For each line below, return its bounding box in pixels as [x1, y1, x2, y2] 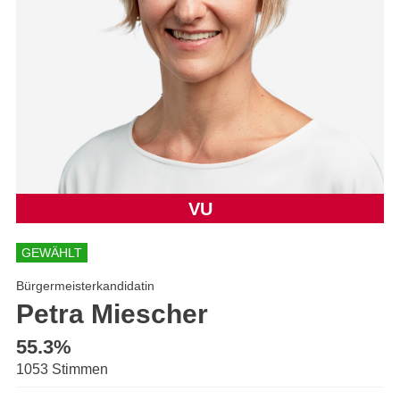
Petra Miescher [16, 298, 208, 329]
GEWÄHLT [21, 245, 82, 260]
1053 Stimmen [16, 361, 108, 377]
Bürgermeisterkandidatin [16, 278, 154, 293]
